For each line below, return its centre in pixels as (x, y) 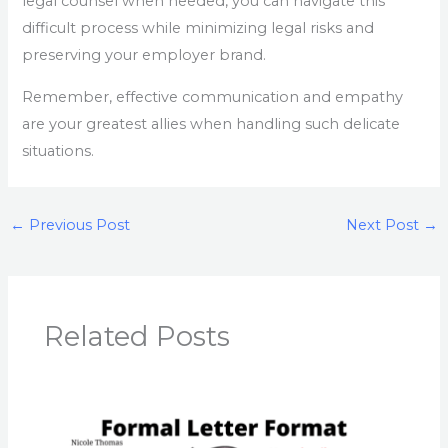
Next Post (385, 225)
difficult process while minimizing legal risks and (198, 28)
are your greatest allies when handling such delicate (211, 123)
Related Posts (137, 337)
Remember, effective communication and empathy (213, 96)
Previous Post (77, 225)
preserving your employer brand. (144, 55)
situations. (58, 150)
